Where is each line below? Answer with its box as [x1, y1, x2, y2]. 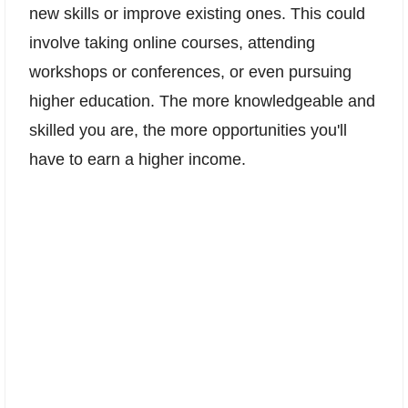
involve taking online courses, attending [29, 33, 315, 52]
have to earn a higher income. [29, 149, 246, 168]
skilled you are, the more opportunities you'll [29, 120, 347, 139]
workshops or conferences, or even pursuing [29, 62, 352, 81]
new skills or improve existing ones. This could [29, 4, 365, 23]
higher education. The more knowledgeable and [29, 91, 375, 110]
